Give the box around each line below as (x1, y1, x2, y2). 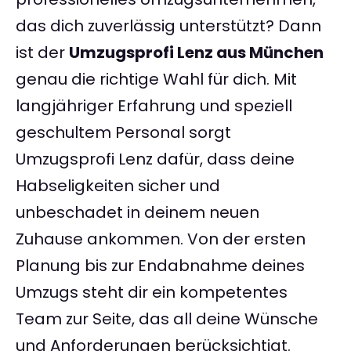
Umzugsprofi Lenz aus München (69, 42, 324, 64)
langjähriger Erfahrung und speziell (16, 95, 292, 118)
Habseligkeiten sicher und (16, 175, 220, 197)
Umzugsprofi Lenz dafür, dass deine (16, 148, 295, 171)
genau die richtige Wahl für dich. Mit (16, 68, 297, 91)
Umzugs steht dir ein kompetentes (16, 281, 288, 304)
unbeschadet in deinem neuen (16, 201, 259, 224)
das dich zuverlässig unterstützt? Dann (16, 15, 321, 38)
